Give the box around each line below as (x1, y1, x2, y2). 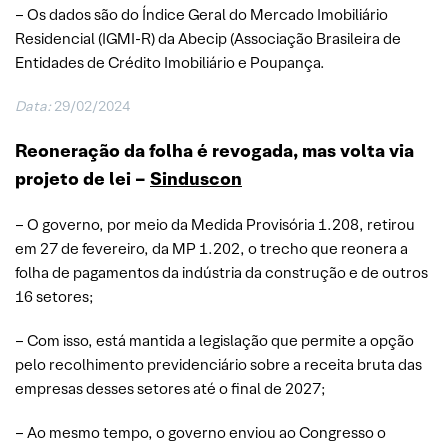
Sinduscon (150, 166, 242, 190)
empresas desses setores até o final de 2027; (15, 378, 326, 398)
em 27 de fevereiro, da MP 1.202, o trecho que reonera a (15, 238, 408, 258)
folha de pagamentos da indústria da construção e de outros (15, 262, 428, 282)
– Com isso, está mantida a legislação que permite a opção (15, 330, 414, 350)
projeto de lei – (15, 166, 150, 190)
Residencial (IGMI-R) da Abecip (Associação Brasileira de (15, 28, 401, 48)
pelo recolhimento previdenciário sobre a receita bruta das (15, 354, 422, 374)
